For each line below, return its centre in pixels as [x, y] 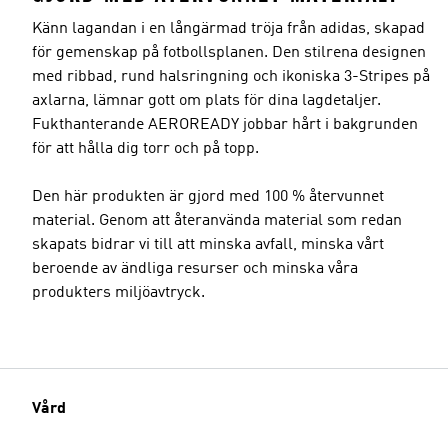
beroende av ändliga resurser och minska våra [195, 268]
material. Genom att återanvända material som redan [217, 220]
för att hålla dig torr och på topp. [145, 148]
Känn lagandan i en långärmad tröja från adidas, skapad [228, 28]
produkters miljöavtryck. [118, 292]
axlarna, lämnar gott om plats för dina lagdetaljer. [206, 100]
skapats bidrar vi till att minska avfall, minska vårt [208, 244]
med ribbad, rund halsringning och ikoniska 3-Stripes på [231, 76]
